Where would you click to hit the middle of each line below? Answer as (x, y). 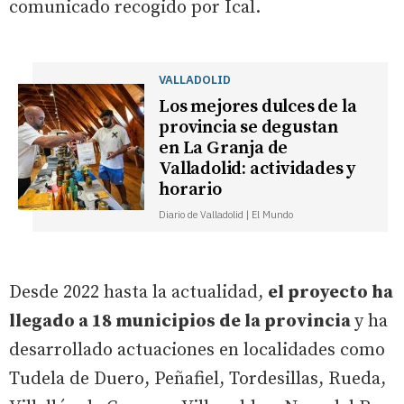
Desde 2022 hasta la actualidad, (138, 292)
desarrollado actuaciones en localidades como (197, 350)
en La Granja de (224, 148)
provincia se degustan (249, 127)
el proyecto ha (331, 292)
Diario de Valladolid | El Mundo (226, 214)
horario (190, 189)
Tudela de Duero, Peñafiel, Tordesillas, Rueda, (197, 379)
